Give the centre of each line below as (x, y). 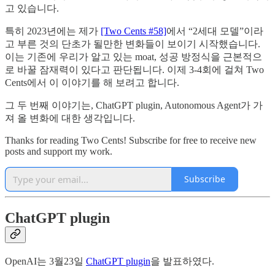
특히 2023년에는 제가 (53, 31)
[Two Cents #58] (134, 31)
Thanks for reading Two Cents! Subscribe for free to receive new (131, 140)
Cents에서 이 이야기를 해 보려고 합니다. (92, 82)
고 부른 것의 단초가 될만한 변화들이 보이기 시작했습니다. (133, 44)
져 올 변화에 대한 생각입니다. (70, 118)
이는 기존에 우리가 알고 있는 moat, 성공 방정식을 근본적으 (134, 56)
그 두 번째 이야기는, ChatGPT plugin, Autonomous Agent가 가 (134, 105)
